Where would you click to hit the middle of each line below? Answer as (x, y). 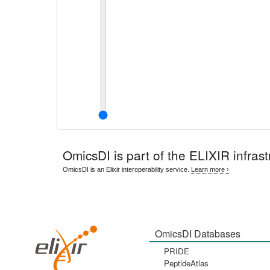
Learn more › (210, 169)
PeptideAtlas (186, 263)
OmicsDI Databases (197, 234)
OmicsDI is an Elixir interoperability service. (127, 169)
